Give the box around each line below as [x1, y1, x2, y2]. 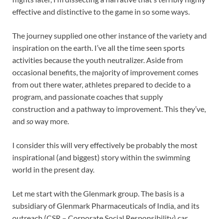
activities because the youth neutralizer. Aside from [12, 55, 183, 65]
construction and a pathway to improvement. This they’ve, [12, 104, 206, 114]
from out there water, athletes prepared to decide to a [12, 80, 191, 89]
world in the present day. [12, 165, 94, 175]
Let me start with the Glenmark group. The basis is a [12, 189, 184, 198]
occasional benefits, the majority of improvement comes [12, 67, 198, 77]
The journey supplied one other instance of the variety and [12, 31, 207, 41]
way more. [33, 116, 69, 126]
